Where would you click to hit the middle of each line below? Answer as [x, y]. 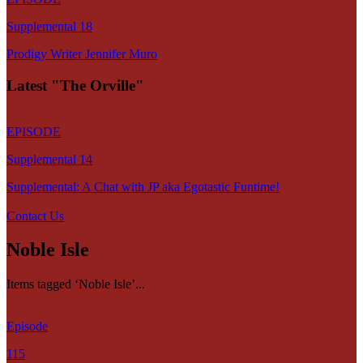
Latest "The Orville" [75, 85]
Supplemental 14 [49, 159]
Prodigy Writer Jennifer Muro [82, 54]
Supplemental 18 [49, 27]
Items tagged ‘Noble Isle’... [76, 284]
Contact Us [35, 216]
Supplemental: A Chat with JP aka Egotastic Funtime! [143, 186]
